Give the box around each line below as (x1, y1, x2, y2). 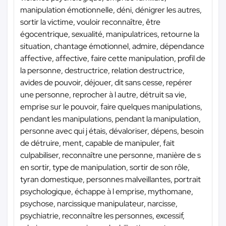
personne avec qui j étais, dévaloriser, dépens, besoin (20, 125, 204, 136)
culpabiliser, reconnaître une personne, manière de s (20, 149, 201, 160)
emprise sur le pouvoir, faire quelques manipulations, (20, 101, 202, 112)
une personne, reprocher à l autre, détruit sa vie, (20, 89, 187, 100)
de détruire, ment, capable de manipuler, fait (20, 137, 175, 148)
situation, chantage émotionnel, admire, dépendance (20, 40, 204, 51)
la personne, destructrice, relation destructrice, (20, 65, 185, 76)
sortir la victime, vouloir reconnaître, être (20, 16, 160, 27)
